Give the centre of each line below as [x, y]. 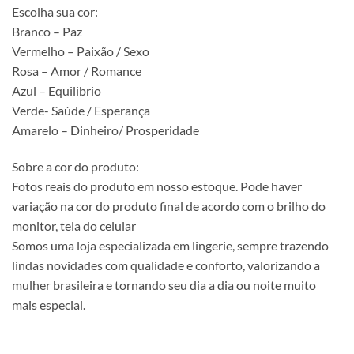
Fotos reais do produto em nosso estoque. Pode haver [157, 186]
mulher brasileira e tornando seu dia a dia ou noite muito [164, 285]
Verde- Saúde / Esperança [81, 111]
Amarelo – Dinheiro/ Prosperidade [105, 130]
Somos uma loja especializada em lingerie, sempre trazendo [170, 246]
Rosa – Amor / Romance [77, 71]
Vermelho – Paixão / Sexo [81, 51]
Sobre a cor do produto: [75, 167]
